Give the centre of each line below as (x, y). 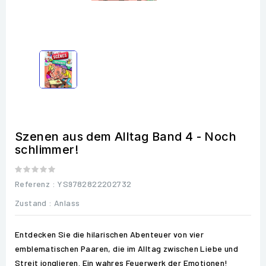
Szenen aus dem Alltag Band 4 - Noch (126, 136)
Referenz (33, 183)
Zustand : (34, 202)
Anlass (67, 202)
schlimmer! (47, 149)
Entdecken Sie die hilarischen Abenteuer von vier (110, 234)
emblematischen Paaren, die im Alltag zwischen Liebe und (126, 248)
